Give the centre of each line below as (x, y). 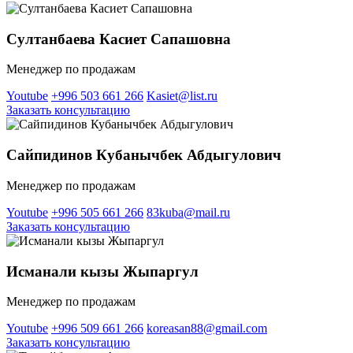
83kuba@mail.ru (188, 212)
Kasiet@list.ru (182, 96)
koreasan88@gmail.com (207, 329)
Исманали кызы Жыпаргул (102, 271)
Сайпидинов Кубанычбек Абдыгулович (144, 155)
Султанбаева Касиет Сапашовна (119, 39)
